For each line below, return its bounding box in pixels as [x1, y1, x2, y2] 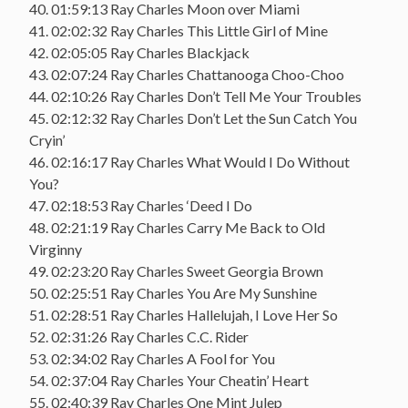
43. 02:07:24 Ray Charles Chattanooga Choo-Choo [29, 65, 344, 83]
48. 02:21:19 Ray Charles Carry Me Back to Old [29, 218, 325, 236]
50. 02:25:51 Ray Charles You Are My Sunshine [29, 283, 317, 301]
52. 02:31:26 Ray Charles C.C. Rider [29, 327, 249, 345]
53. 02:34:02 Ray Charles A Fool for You [29, 349, 275, 367]
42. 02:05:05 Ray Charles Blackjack [29, 43, 250, 61]
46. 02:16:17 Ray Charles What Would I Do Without [29, 152, 350, 170]
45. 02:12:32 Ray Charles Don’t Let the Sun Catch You [29, 108, 357, 127]
